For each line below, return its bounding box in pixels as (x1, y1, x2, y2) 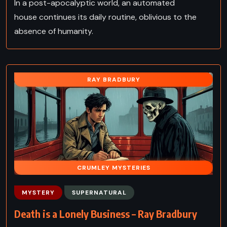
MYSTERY (22, 188, 55, 197)
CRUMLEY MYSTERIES (77, 163, 150, 172)
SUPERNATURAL (72, 188, 127, 197)
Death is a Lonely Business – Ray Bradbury (14, 207, 197, 220)
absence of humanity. (14, 25, 93, 36)
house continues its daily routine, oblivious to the (14, 11, 197, 22)
